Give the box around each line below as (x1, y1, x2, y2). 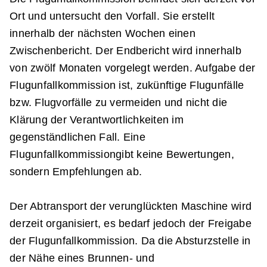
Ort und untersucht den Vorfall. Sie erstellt (10, 10, 215, 22)
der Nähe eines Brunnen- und (10, 252, 154, 264)
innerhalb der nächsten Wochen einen (10, 27, 195, 39)
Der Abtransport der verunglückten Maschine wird (10, 200, 252, 212)
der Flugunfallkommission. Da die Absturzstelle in (10, 235, 251, 247)
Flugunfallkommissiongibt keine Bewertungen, (10, 148, 235, 160)
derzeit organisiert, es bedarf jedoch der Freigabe (10, 218, 252, 229)
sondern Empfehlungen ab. (10, 166, 142, 178)
